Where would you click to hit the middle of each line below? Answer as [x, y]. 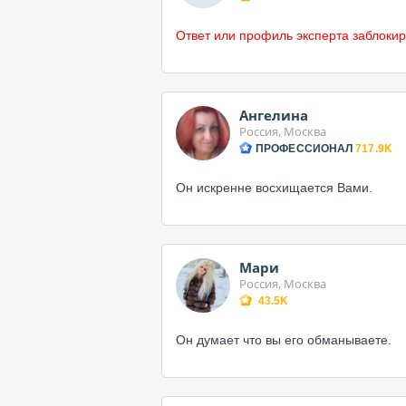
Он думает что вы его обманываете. [284, 340]
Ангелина [274, 115]
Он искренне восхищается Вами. [274, 188]
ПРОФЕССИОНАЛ [304, 149]
